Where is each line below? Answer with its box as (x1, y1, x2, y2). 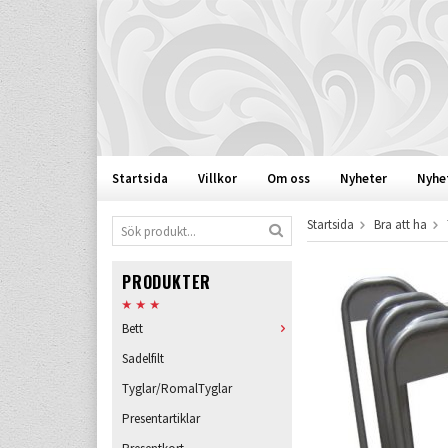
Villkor (198, 170, 237, 187)
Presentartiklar (122, 410, 200, 427)
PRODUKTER (122, 270, 212, 294)
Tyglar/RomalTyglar (122, 380, 232, 397)
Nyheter (340, 170, 387, 187)
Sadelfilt (122, 350, 164, 367)
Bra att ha (374, 216, 427, 233)
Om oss (267, 170, 310, 187)
